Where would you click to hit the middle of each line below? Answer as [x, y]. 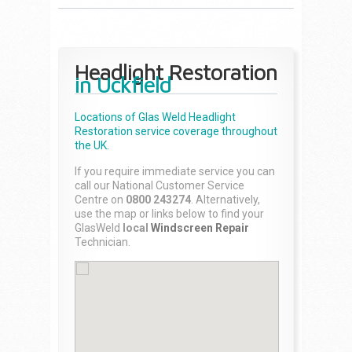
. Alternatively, [225, 200]
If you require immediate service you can [175, 171]
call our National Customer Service [159, 185]
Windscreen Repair [200, 228]
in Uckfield [123, 84]
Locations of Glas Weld [132, 117]
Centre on [100, 200]
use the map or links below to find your [169, 214]
